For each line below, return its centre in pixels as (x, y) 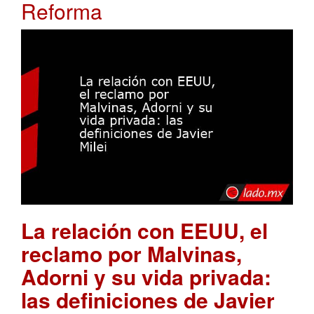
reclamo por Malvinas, (131, 253)
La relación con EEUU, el (144, 230)
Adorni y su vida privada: (146, 276)
